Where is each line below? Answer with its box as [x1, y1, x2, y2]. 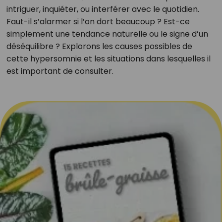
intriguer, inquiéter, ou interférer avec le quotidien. [6, 3, 199, 15]
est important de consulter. [6, 65, 113, 77]
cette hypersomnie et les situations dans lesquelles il [6, 53, 211, 64]
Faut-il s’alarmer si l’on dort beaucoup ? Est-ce [6, 16, 190, 27]
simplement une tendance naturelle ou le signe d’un [6, 28, 208, 40]
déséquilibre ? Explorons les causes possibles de [6, 41, 192, 52]
